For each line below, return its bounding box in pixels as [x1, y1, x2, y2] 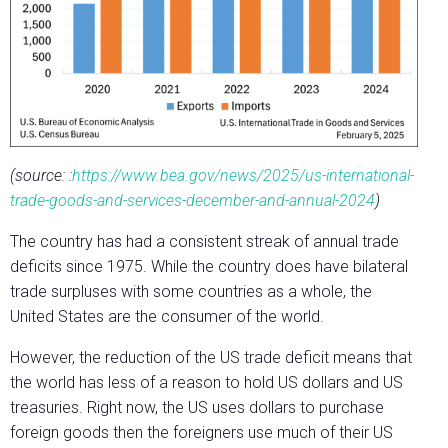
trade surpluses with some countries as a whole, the [10, 281, 372, 301]
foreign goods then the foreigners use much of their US [10, 422, 393, 442]
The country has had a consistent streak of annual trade [10, 231, 399, 251]
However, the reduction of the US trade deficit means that [10, 347, 412, 367]
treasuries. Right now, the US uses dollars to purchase [10, 397, 384, 417]
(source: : [10, 165, 72, 185]
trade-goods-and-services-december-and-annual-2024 [10, 190, 375, 210]
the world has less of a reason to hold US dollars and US [10, 372, 403, 392]
